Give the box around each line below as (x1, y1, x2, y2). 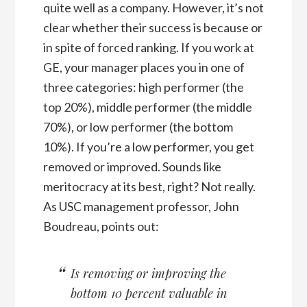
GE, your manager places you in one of (42, 60, 245, 75)
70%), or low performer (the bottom (42, 119, 233, 135)
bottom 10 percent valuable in (70, 285, 227, 302)
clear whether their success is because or (42, 20, 262, 36)
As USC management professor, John (42, 199, 239, 214)
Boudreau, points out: (42, 219, 159, 234)
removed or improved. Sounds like (42, 159, 221, 175)
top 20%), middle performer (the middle (42, 99, 252, 115)
